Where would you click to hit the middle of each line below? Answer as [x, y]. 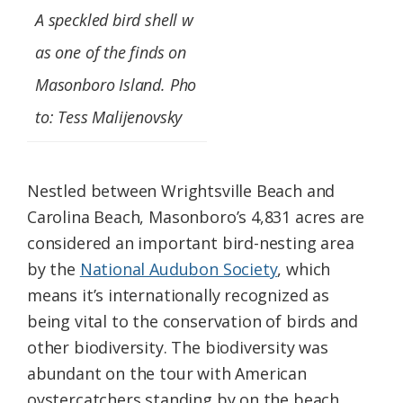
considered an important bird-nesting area [191, 243]
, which [304, 269]
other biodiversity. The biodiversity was [178, 348]
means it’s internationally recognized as [178, 296]
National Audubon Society [179, 269]
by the [54, 269]
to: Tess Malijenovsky [109, 117]
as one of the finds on [111, 53]
